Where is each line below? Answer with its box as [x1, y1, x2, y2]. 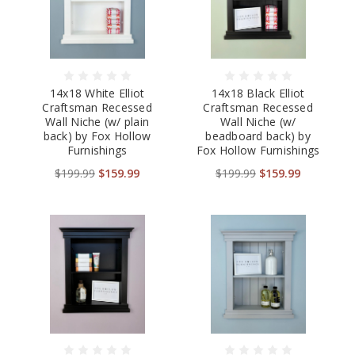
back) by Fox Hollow [43, 128, 151, 144]
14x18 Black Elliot [211, 86, 305, 101]
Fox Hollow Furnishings [196, 143, 320, 158]
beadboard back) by [205, 128, 311, 144]
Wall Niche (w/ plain [45, 114, 149, 130]
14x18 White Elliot [49, 86, 145, 101]
